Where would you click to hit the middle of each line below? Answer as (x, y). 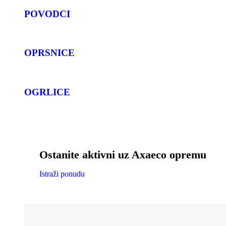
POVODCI (47, 14)
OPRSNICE (49, 53)
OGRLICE (47, 92)
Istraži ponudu (62, 174)
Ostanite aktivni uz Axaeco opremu (123, 154)
